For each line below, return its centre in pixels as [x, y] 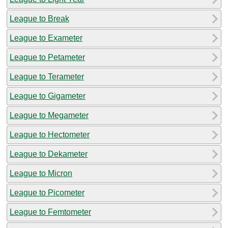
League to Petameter [47, 57]
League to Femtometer [50, 212]
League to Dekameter [49, 154]
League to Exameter [46, 38]
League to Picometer [47, 192]
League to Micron [41, 173]
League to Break [39, 18]
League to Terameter [47, 76]
